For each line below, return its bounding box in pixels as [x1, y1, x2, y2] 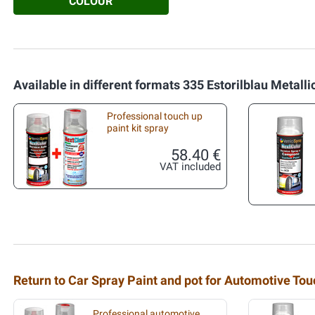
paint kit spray [107, 122, 169, 134]
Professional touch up [107, 110, 202, 122]
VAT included [160, 160, 221, 173]
